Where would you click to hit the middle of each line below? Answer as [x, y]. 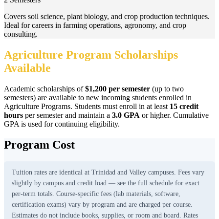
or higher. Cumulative [174, 115]
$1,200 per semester [118, 88]
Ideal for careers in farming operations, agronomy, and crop [95, 25]
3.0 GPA [126, 115]
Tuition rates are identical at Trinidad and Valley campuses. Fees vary [108, 172]
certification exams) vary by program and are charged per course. [102, 204]
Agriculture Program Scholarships [91, 55]
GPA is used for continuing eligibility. [62, 124]
